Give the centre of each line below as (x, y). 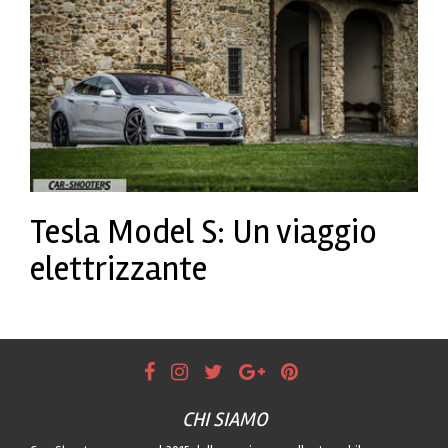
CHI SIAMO (224, 419)
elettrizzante (118, 268)
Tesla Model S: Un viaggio (203, 231)
